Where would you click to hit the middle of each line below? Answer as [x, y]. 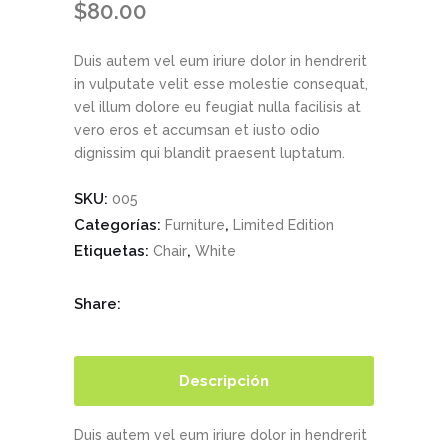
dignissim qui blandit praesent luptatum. [209, 152]
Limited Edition [283, 224]
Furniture [195, 224]
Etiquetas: [113, 250]
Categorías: [119, 224]
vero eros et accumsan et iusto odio [197, 129]
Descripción [224, 380]
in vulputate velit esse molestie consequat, [221, 83]
